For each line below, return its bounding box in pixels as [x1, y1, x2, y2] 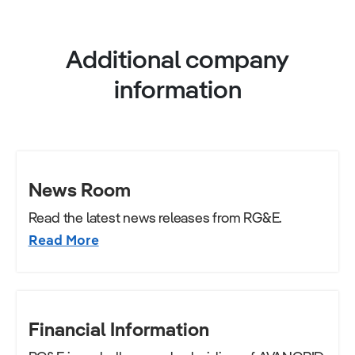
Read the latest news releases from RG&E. [28, 208, 282, 227]
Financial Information [28, 317, 209, 342]
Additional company [66, 43, 289, 75]
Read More [28, 231, 99, 249]
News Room [28, 177, 131, 202]
